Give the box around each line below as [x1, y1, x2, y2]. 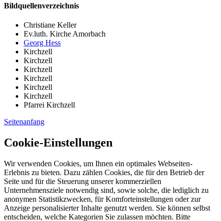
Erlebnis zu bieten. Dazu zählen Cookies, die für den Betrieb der [4, 168, 204, 177]
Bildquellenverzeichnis [4, 1, 79, 10]
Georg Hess [24, 38, 61, 47]
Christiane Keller [24, 21, 76, 30]
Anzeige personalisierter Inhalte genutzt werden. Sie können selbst [4, 204, 210, 213]
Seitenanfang [4, 117, 44, 126]
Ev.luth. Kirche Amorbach [24, 30, 106, 38]
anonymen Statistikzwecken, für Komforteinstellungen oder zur [4, 195, 201, 204]
